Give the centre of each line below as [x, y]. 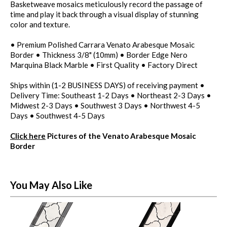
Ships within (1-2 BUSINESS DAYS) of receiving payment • [107, 85]
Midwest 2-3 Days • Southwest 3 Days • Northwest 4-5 [105, 106]
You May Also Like [51, 185]
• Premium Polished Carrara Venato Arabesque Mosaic [102, 45]
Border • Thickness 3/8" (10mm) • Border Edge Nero [99, 55]
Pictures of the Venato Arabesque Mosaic [121, 136]
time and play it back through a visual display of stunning [104, 14]
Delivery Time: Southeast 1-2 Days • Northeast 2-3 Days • [111, 96]
